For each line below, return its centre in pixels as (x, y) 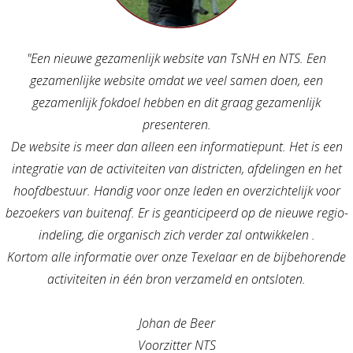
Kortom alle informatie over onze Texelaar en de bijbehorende (176, 257)
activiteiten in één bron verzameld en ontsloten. (176, 279)
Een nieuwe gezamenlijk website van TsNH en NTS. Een (178, 59)
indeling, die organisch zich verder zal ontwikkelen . (176, 235)
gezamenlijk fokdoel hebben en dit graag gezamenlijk (176, 103)
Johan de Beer (176, 323)
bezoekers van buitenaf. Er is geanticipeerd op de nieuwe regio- (176, 213)
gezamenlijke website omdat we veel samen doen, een (176, 81)
